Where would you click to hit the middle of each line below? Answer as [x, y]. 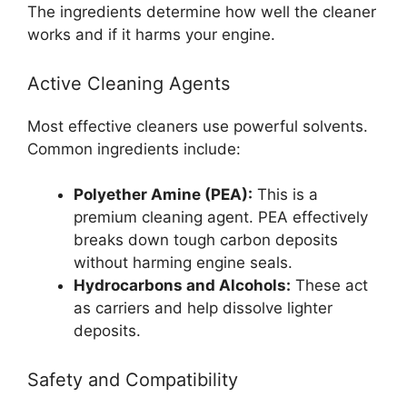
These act [329, 285]
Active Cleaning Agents [129, 83]
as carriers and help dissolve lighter [203, 308]
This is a [285, 194]
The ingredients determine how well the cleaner [202, 12]
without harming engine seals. [183, 263]
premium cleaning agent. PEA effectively [221, 217]
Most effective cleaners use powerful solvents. [198, 126]
